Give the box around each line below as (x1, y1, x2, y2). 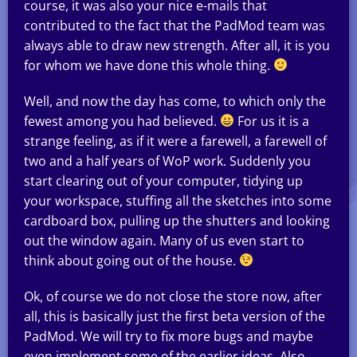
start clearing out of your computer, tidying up (24, 171, 303, 190)
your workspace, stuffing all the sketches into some (24, 191, 331, 210)
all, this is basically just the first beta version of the (24, 307, 325, 325)
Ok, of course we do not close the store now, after (24, 287, 322, 305)
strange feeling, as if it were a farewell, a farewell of (24, 131, 327, 150)
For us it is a (234, 112, 310, 130)
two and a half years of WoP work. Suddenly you (24, 151, 311, 170)
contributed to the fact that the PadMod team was (24, 16, 325, 34)
